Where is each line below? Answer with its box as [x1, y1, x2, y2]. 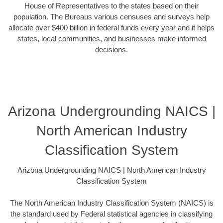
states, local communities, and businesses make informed [17, 34, 206, 43]
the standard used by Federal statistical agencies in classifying [10, 210, 213, 219]
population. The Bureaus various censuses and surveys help [13, 12, 210, 21]
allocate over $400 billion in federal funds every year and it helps [8, 23, 215, 32]
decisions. [95, 45, 128, 54]
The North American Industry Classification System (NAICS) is [9, 199, 214, 208]
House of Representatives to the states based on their [24, 1, 199, 10]
